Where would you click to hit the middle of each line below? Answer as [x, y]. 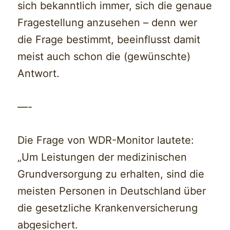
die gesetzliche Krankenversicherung [108, 208]
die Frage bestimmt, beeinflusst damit [109, 40]
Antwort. [39, 74]
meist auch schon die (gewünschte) [104, 57]
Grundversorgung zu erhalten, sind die [111, 174]
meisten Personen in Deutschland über [112, 191]
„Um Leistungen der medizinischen [102, 157]
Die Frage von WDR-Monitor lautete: [106, 140]
